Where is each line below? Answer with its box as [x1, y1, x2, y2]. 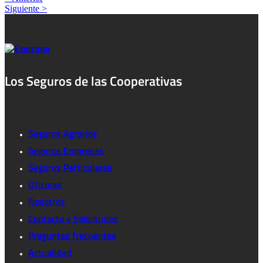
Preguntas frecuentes [28, 228, 116, 242]
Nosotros [28, 194, 65, 208]
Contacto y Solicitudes [28, 211, 118, 225]
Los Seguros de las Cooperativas [5, 71, 182, 92]
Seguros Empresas [28, 143, 104, 157]
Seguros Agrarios [28, 126, 97, 140]
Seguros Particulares [28, 160, 112, 174]
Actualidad [28, 245, 72, 259]
